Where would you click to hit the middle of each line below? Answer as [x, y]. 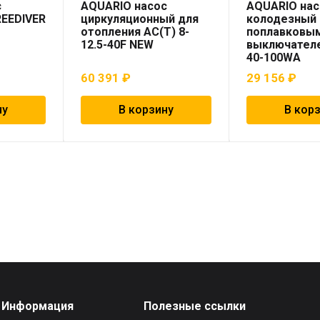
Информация [37, 306]
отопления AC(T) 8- [135, 32]
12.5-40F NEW [117, 45]
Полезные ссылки [195, 306]
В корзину [146, 110]
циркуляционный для [140, 19]
